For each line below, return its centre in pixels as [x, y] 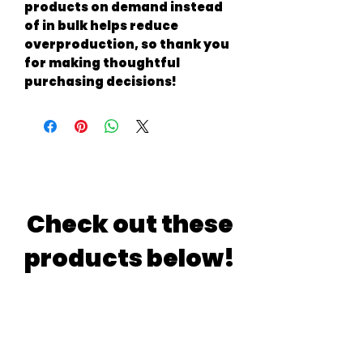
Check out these [130, 224]
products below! [130, 258]
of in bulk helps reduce [101, 25]
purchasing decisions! [100, 81]
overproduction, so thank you [127, 44]
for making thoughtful [102, 62]
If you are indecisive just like [130, 300]
